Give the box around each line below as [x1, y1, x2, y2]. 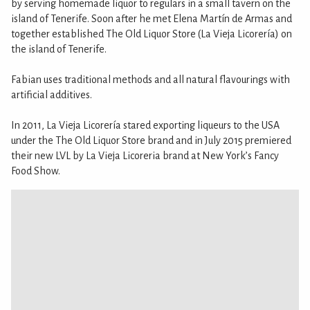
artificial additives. [11, 89, 92, 100]
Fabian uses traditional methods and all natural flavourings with [11, 74, 290, 85]
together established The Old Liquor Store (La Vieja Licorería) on [11, 28, 292, 39]
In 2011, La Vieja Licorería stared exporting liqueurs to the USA [11, 120, 280, 131]
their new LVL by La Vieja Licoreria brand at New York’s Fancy [11, 150, 279, 161]
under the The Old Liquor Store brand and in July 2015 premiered [11, 135, 291, 146]
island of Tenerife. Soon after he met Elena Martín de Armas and [11, 13, 292, 24]
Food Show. [11, 165, 60, 176]
